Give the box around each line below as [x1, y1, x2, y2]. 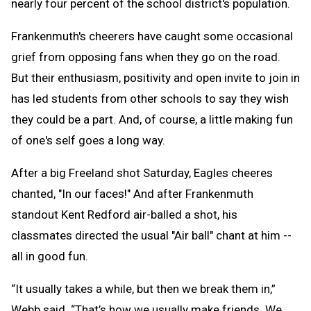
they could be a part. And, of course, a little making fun [11, 112, 293, 127]
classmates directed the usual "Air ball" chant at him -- [11, 228, 292, 243]
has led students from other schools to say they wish [11, 92, 289, 106]
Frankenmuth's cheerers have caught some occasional [11, 29, 293, 44]
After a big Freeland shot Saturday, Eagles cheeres [11, 166, 273, 180]
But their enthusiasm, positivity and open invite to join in [11, 71, 300, 85]
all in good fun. [11, 249, 88, 264]
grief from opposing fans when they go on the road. [11, 50, 280, 65]
